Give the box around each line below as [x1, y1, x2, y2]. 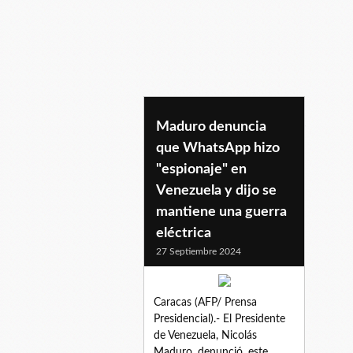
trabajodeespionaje [143, 116, 306, 136]
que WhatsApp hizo [156, 140, 280, 155]
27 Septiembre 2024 [156, 246, 241, 256]
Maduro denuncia [156, 119, 266, 134]
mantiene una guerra [156, 204, 287, 219]
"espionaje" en [156, 162, 247, 176]
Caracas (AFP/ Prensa [154, 296, 257, 308]
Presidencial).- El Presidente [154, 313, 285, 325]
